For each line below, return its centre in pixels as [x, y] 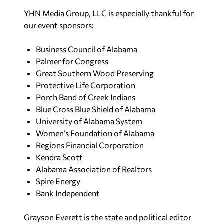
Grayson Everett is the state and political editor [108, 217]
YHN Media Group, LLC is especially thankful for [109, 13]
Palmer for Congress [73, 61]
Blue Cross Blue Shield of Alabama [96, 109]
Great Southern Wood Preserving [96, 73]
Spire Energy [59, 181]
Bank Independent [68, 193]
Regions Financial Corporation [91, 145]
